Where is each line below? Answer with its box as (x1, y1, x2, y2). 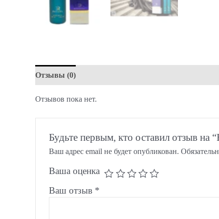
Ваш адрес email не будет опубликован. (48, 147, 179, 156)
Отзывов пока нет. (35, 95, 97, 103)
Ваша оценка (48, 166, 100, 176)
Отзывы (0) (35, 71, 76, 79)
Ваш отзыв (48, 185, 95, 196)
